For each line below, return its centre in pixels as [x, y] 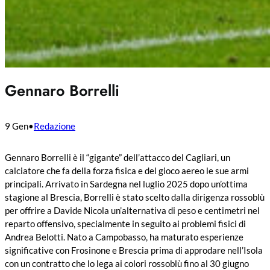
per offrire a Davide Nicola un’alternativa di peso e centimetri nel [132, 210]
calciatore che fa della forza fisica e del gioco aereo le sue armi [127, 170]
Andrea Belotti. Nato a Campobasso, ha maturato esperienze [124, 237]
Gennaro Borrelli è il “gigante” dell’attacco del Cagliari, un [118, 157]
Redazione [55, 126]
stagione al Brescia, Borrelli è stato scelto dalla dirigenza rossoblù [135, 197]
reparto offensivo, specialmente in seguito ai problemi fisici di [125, 223]
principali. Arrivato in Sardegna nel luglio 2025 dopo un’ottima [126, 184]
